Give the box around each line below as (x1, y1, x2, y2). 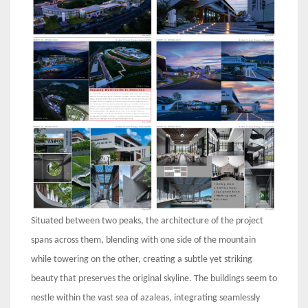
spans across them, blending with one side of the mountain (31, 234, 256, 245)
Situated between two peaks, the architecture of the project (31, 215, 263, 226)
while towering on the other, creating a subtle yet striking (31, 254, 252, 265)
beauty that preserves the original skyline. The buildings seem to (31, 273, 277, 284)
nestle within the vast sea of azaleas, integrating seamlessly (31, 292, 260, 303)
